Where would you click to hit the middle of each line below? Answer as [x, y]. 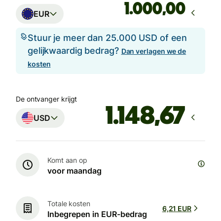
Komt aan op [68, 160]
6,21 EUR [177, 208]
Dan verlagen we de [154, 51]
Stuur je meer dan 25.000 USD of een [108, 38]
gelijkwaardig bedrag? [74, 51]
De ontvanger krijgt [47, 99]
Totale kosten [69, 203]
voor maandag [74, 170]
